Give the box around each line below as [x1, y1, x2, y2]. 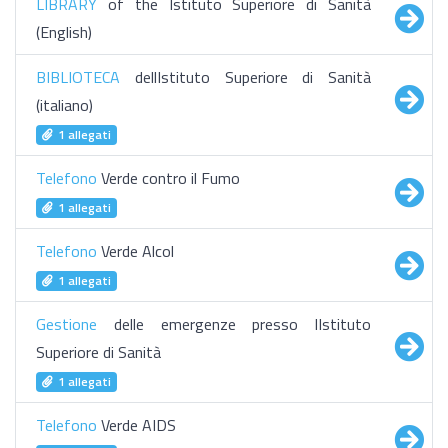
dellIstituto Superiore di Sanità [120, 65, 371, 89]
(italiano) [36, 93, 93, 117]
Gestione [36, 312, 97, 336]
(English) [36, 20, 92, 44]
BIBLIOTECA [36, 65, 120, 89]
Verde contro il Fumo [97, 166, 240, 190]
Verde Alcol [97, 239, 174, 263]
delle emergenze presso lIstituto [97, 312, 371, 336]
